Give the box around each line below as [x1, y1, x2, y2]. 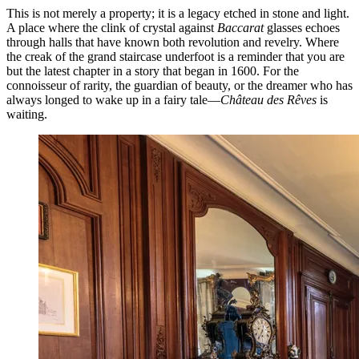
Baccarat [217, 20, 264, 34]
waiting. [6, 107, 47, 121]
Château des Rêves [220, 92, 317, 107]
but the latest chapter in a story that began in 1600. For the [6, 63, 299, 78]
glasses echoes [264, 20, 340, 34]
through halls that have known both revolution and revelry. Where [6, 34, 339, 49]
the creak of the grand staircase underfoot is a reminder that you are [6, 49, 345, 63]
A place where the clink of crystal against [6, 20, 217, 34]
